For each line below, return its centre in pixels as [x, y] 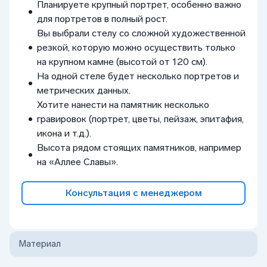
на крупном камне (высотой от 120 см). [122, 62]
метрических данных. [84, 91]
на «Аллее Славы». [77, 162]
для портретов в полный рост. [102, 19]
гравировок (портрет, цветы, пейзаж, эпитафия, [140, 119]
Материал [40, 244]
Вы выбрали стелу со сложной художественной [141, 33]
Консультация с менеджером [133, 193]
